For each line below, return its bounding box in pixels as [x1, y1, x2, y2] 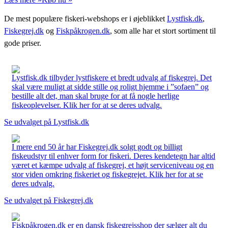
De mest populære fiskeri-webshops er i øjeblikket [4, 14, 167, 23]
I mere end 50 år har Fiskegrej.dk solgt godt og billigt [12, 142, 182, 151]
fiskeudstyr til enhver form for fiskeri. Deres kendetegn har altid [12, 151, 215, 160]
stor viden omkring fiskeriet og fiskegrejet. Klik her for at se [12, 169, 203, 179]
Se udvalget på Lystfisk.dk [4, 117, 89, 126]
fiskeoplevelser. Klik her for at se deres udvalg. [12, 100, 162, 109]
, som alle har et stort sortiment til [110, 26, 216, 35]
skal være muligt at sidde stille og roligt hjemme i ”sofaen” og [12, 82, 209, 91]
